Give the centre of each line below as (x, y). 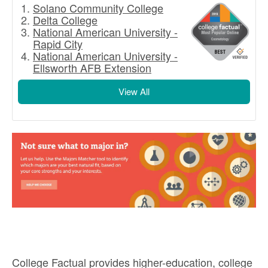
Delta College (65, 20)
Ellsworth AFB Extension (92, 68)
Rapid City (58, 44)
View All (134, 92)
